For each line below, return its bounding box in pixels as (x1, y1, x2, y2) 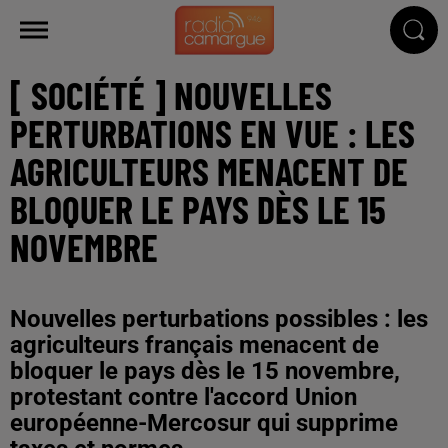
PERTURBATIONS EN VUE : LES (10, 109, 415, 156)
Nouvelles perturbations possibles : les (10, 304, 428, 333)
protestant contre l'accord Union (10, 382, 357, 411)
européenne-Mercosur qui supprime (10, 408, 398, 437)
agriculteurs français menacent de (10, 330, 379, 359)
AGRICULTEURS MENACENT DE (10, 147, 408, 194)
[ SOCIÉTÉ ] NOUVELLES (10, 71, 332, 118)
